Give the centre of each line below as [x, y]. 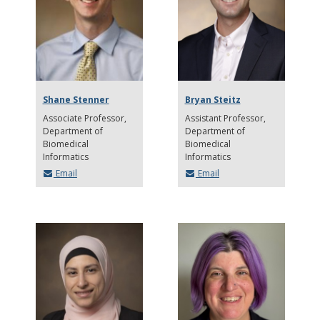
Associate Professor [84, 118]
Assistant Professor [224, 118]
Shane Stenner [76, 99]
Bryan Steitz [212, 99]
